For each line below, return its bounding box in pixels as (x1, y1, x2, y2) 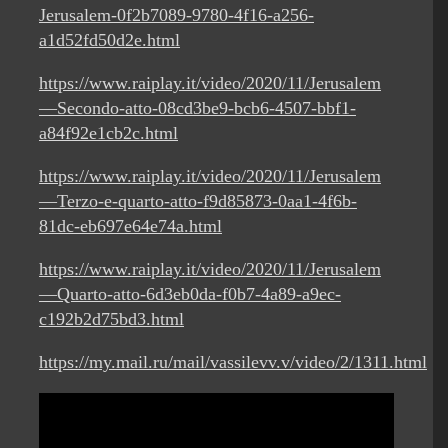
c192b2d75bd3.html (39, 309, 184, 330)
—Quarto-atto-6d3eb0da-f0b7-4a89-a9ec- (39, 284, 341, 305)
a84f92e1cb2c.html (39, 123, 178, 144)
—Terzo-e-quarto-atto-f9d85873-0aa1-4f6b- (39, 191, 357, 212)
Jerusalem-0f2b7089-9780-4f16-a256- (39, 5, 314, 26)
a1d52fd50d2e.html (39, 30, 180, 51)
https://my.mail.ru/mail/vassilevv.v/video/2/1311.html (39, 352, 427, 373)
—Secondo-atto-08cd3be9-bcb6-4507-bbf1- (39, 98, 356, 119)
